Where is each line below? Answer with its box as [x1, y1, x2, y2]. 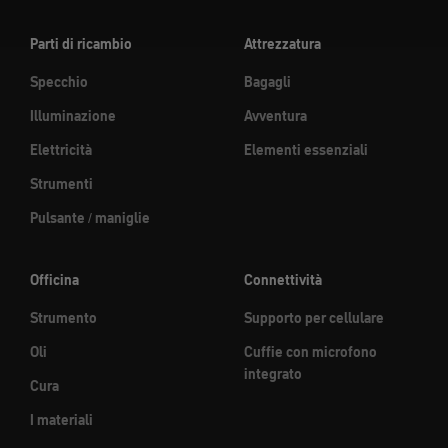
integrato [244, 364, 302, 384]
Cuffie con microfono [244, 342, 377, 362]
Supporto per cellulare [244, 308, 384, 328]
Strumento [30, 308, 97, 328]
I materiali [30, 410, 93, 430]
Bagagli [244, 72, 291, 92]
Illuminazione [30, 106, 116, 126]
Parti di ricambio [30, 34, 132, 54]
